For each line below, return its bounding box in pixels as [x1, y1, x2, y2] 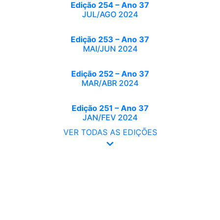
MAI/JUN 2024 [82, 44, 137, 54]
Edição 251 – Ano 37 [71, 103, 149, 113]
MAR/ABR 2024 [82, 78, 138, 88]
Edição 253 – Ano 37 [71, 34, 149, 44]
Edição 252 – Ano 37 [71, 69, 149, 79]
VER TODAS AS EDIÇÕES [63, 127, 157, 137]
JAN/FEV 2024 [82, 112, 137, 122]
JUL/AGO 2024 [82, 9, 138, 19]
